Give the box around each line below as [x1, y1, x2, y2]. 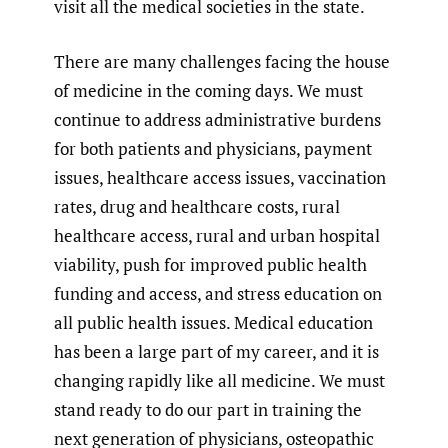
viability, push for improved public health [54, 252, 367, 276]
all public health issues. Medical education [54, 310, 373, 334]
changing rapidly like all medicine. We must [54, 368, 385, 392]
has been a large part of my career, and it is [54, 339, 379, 363]
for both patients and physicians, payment [54, 136, 372, 160]
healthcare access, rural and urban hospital [54, 223, 380, 247]
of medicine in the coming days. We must [54, 78, 363, 102]
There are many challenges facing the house [54, 49, 390, 73]
